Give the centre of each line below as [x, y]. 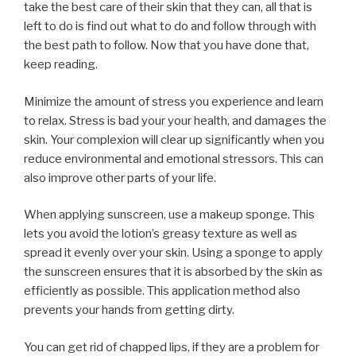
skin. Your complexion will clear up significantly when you [174, 139]
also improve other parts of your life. [120, 178]
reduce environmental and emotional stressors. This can [174, 159]
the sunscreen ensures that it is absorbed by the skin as [173, 272]
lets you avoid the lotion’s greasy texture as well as [161, 234]
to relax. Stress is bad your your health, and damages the [175, 120]
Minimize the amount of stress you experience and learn [174, 101]
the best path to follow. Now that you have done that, [166, 45]
